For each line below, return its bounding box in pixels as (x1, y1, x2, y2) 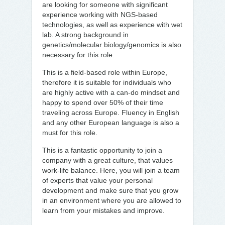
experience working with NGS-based (42, 11, 158, 19)
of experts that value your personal (42, 176, 153, 184)
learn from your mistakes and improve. (42, 206, 165, 214)
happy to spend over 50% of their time (42, 98, 163, 106)
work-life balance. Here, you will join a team (42, 166, 180, 174)
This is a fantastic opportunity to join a (42, 146, 162, 154)
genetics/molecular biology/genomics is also (42, 41, 181, 49)
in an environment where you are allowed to (42, 196, 181, 204)
